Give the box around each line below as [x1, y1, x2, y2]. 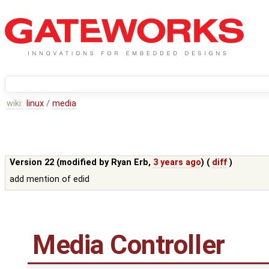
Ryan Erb [111, 157, 149, 168]
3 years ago [153, 157, 202, 168]
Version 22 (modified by [10, 157, 112, 168]
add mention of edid [10, 174, 90, 185]
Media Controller [32, 229, 225, 261]
